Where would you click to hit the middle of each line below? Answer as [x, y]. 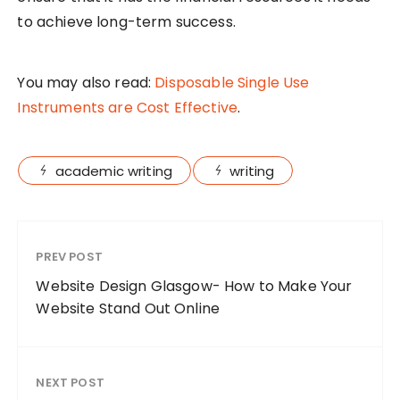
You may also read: [86, 83]
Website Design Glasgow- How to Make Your [194, 287]
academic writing [114, 171]
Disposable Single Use [232, 83]
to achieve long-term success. [126, 22]
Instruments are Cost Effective [127, 108]
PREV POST [69, 257]
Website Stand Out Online [128, 309]
